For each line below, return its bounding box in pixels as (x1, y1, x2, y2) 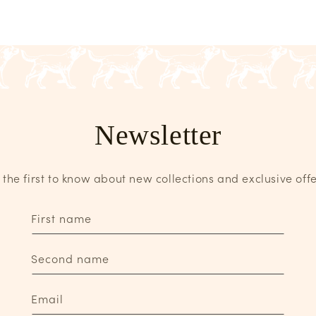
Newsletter (95, 119, 221, 152)
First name (31, 210, 92, 226)
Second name (31, 250, 109, 267)
